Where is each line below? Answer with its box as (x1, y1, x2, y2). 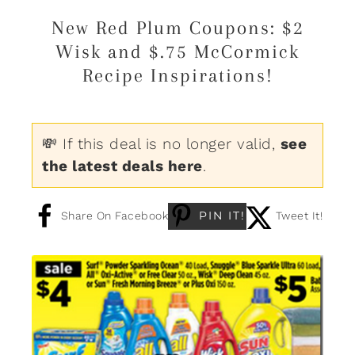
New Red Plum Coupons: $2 (51, 16, 304, 39)
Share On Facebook (60, 208, 168, 222)
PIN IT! (199, 208, 246, 223)
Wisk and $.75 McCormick (55, 40, 300, 63)
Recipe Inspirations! (82, 63, 273, 86)
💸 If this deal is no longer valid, (42, 134, 281, 153)
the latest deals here (42, 156, 203, 175)
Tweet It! (275, 208, 323, 222)
